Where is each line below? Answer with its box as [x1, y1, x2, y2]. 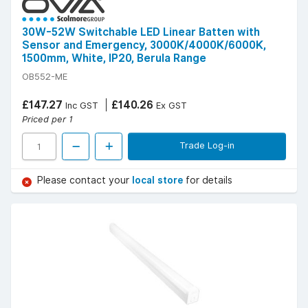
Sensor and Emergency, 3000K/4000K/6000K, [22, 38, 266, 52]
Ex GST [153, 100, 187, 111]
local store [132, 175, 186, 186]
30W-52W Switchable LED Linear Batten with [22, 25, 260, 39]
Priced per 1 [22, 113, 73, 125]
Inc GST [63, 100, 98, 111]
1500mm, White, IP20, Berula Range [22, 52, 206, 65]
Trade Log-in [179, 140, 234, 151]
